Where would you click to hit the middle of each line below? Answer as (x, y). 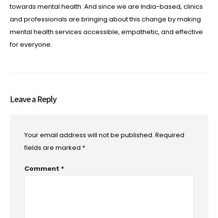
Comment (43, 168)
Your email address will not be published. (89, 135)
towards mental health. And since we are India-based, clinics (106, 6)
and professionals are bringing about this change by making (105, 19)
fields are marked (53, 147)
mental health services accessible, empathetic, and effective (106, 32)
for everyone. (31, 44)
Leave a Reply (33, 99)
